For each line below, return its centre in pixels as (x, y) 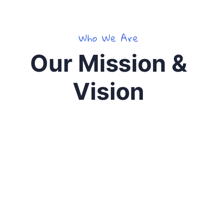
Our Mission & (108, 63)
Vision (108, 91)
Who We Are (108, 38)
